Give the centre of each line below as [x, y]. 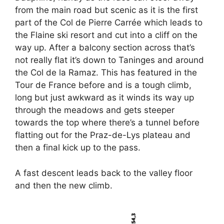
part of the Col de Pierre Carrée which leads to [109, 23]
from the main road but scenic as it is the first [106, 10]
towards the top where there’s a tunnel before [107, 123]
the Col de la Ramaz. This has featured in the [106, 73]
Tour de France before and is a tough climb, [103, 85]
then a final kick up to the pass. [78, 148]
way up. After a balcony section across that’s [105, 48]
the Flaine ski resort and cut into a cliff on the [106, 35]
